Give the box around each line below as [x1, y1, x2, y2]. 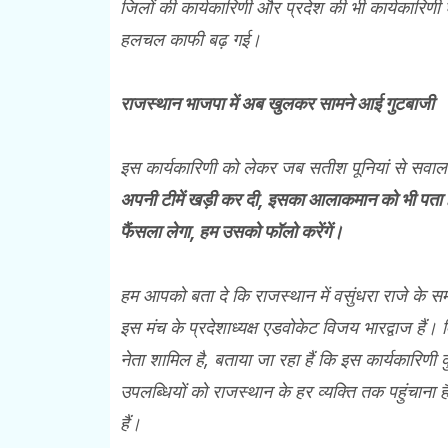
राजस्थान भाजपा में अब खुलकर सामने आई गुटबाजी [119, 92, 434, 114]
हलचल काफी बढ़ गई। [119, 28, 261, 50]
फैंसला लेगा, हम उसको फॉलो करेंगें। [119, 220, 343, 242]
